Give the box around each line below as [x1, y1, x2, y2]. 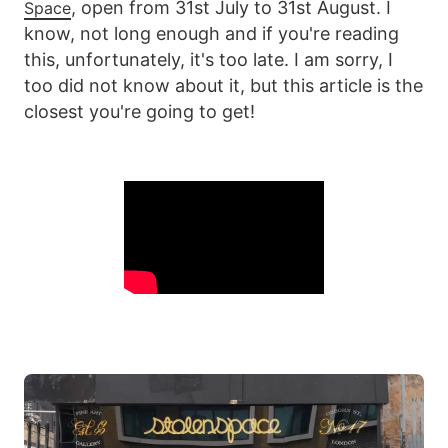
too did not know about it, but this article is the [24, 74, 423, 96]
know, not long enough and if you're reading [24, 22, 399, 44]
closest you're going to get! [24, 100, 255, 122]
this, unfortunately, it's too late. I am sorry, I [24, 48, 393, 70]
